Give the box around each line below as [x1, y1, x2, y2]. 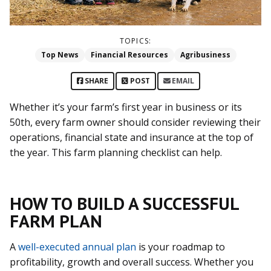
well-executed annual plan [18, 240, 136, 253]
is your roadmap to [136, 240, 225, 253]
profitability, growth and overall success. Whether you [10, 255, 253, 269]
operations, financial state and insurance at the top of [10, 130, 253, 144]
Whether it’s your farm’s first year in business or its [10, 100, 242, 114]
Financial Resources [90, 49, 168, 60]
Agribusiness [180, 49, 230, 60]
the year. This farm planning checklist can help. [10, 145, 222, 159]
